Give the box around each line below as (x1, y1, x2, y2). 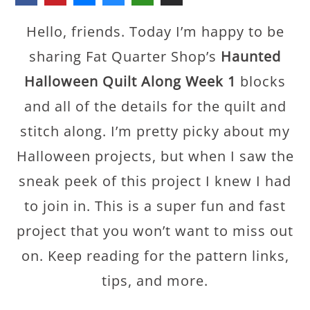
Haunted (221, 47, 281, 66)
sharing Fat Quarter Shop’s (29, 47, 221, 66)
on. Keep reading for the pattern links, (21, 246, 289, 265)
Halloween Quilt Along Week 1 (24, 72, 236, 91)
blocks (236, 72, 286, 91)
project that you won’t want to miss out (17, 221, 293, 240)
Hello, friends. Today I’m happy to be (26, 22, 284, 41)
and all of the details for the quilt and (24, 97, 286, 116)
